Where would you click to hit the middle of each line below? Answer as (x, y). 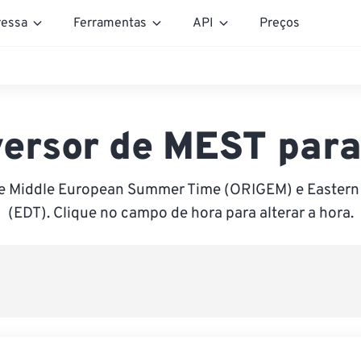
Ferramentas (110, 23)
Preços (280, 23)
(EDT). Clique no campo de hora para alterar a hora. (180, 214)
